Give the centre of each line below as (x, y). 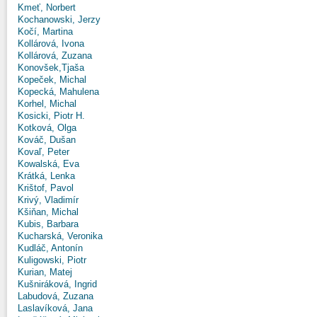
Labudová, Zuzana (56, 296)
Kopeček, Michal (52, 79)
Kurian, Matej (45, 272)
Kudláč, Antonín (50, 248)
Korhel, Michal (47, 103)
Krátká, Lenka (46, 175)
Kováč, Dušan (47, 139)
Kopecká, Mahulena (58, 91)
